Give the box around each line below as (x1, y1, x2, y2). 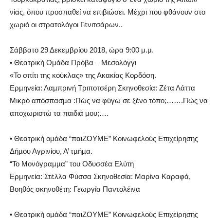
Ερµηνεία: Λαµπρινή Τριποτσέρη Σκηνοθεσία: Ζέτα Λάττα (10, 83, 195, 92)
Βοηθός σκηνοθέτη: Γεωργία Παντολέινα (10, 184, 140, 193)
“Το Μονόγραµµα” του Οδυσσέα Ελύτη (10, 159, 134, 168)
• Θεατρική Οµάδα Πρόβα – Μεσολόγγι (10, 58, 136, 67)
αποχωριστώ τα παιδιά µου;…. (10, 109, 109, 117)
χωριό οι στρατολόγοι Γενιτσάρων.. (10, 20, 123, 29)
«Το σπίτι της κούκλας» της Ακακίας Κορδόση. (10, 71, 156, 79)
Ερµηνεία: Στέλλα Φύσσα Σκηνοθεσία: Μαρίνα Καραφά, (10, 172, 191, 181)
